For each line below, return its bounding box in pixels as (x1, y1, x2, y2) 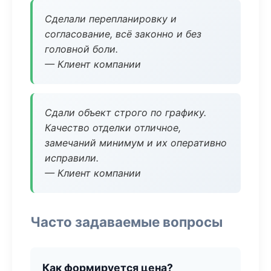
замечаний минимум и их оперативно (45, 137, 227, 149)
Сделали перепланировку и (45, 13, 177, 25)
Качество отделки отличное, (45, 122, 181, 134)
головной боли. (45, 43, 118, 55)
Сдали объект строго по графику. (45, 106, 206, 119)
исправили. (45, 152, 99, 164)
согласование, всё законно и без (45, 28, 201, 40)
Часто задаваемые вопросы (30, 214, 223, 230)
